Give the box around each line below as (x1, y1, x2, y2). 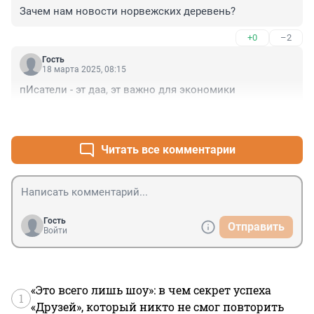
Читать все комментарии (101, 143, 235, 157)
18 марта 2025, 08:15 (42, 64, 126, 75)
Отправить (228, 220, 285, 234)
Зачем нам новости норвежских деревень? (20, 5, 235, 18)
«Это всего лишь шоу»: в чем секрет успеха (31, 282, 271, 298)
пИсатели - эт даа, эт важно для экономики (20, 83, 235, 97)
